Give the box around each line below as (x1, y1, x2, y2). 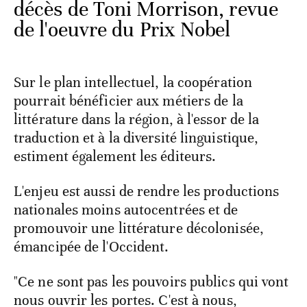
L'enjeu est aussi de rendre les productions (14, 182, 280, 201)
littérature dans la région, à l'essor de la (14, 110, 260, 129)
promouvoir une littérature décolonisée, (14, 219, 264, 238)
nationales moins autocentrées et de (14, 201, 238, 219)
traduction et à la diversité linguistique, (14, 129, 259, 147)
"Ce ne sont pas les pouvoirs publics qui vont (14, 273, 289, 291)
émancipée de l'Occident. (14, 238, 169, 256)
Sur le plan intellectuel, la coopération (14, 73, 253, 92)
